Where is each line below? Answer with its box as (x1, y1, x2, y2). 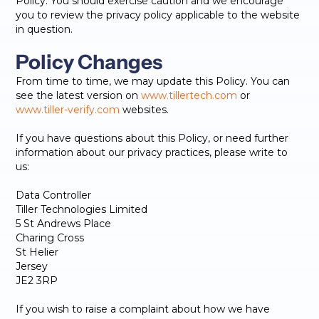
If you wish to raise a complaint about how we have (16, 303, 271, 315)
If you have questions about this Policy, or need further (16, 132, 289, 145)
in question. (16, 23, 73, 36)
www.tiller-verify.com (16, 103, 120, 116)
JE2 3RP (16, 274, 58, 287)
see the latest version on (16, 89, 142, 102)
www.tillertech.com (141, 89, 238, 102)
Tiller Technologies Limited (16, 203, 148, 216)
